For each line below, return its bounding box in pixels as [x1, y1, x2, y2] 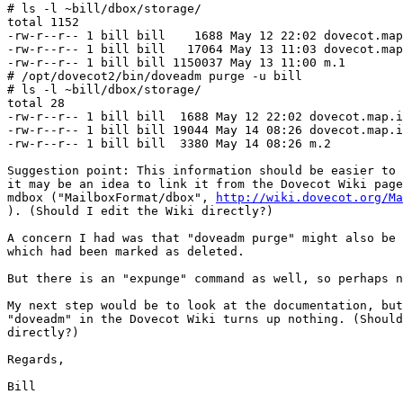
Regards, [7, 353, 65, 367]
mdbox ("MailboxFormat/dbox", [7, 191, 216, 205]
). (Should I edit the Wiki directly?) [7, 204, 273, 219]
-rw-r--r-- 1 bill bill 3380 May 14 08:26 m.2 [7, 137, 331, 151]
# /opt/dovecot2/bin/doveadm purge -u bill [7, 69, 302, 84]
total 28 [7, 96, 65, 111]
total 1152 [7, 15, 79, 30]
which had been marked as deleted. [7, 245, 245, 259]
